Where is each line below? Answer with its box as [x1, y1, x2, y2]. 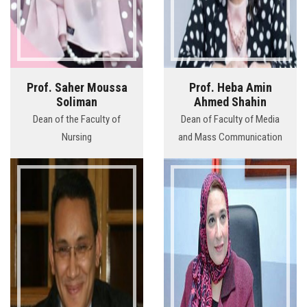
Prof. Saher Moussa [26, 80, 127, 95]
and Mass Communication [178, 131, 282, 144]
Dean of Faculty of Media [181, 113, 280, 126]
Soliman [56, 95, 97, 110]
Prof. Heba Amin [188, 80, 272, 95]
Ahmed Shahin [194, 95, 267, 110]
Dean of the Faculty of [33, 113, 121, 126]
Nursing [62, 131, 92, 144]
